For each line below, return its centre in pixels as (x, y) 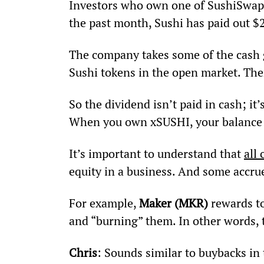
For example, (104, 203)
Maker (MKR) (173, 203)
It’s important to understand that (156, 153)
